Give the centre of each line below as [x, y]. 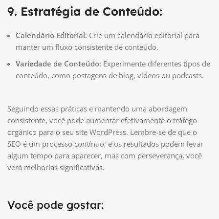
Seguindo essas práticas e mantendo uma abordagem [97, 109]
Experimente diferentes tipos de [156, 64]
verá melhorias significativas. [56, 167]
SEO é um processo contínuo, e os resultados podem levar [105, 144]
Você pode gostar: [55, 205]
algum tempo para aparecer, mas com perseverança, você [105, 156]
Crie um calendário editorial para [143, 35]
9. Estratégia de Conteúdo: [85, 11]
